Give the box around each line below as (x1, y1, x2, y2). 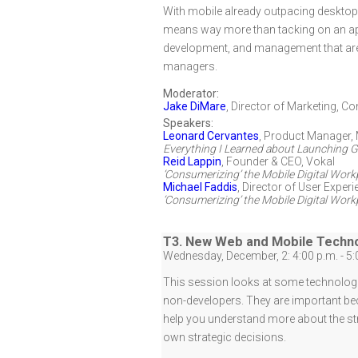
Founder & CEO (226, 155, 301, 168)
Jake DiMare (163, 100, 226, 113)
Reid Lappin (163, 155, 221, 168)
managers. (163, 60, 217, 73)
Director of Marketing (231, 100, 336, 113)
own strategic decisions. (163, 331, 286, 344)
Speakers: (163, 117, 213, 129)
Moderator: (163, 87, 219, 100)
